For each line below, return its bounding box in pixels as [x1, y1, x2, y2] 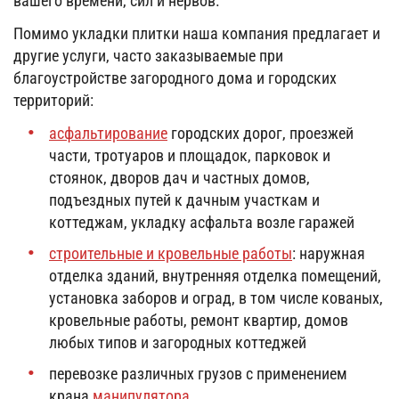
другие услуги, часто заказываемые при [13, 46, 283, 66]
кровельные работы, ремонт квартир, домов [49, 311, 348, 330]
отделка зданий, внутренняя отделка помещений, [49, 266, 381, 286]
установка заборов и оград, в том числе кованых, [49, 289, 383, 308]
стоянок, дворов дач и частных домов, [49, 168, 310, 188]
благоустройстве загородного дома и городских [13, 69, 337, 88]
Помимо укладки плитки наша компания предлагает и [13, 24, 380, 44]
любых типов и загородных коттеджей [49, 333, 306, 353]
